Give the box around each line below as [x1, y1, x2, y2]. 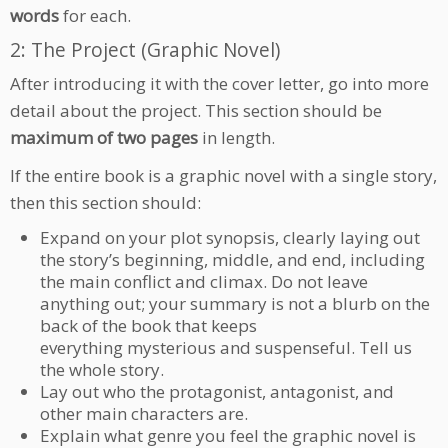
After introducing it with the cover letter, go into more [10, 71, 429, 95]
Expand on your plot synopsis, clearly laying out [40, 225, 420, 249]
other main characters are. [40, 401, 248, 425]
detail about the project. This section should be [10, 98, 382, 122]
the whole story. [40, 357, 164, 381]
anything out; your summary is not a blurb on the [40, 291, 430, 315]
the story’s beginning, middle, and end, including [40, 247, 425, 271]
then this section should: [10, 190, 201, 214]
